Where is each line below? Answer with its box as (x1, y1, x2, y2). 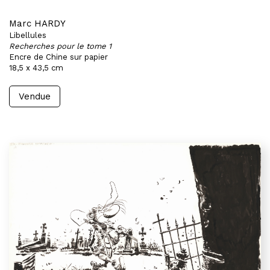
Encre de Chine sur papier (9, 52, 108, 61)
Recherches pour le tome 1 (9, 42, 111, 51)
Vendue (19, 91, 51, 102)
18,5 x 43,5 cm (9, 63, 63, 72)
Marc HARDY (9, 18, 66, 29)
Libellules (9, 31, 46, 40)
